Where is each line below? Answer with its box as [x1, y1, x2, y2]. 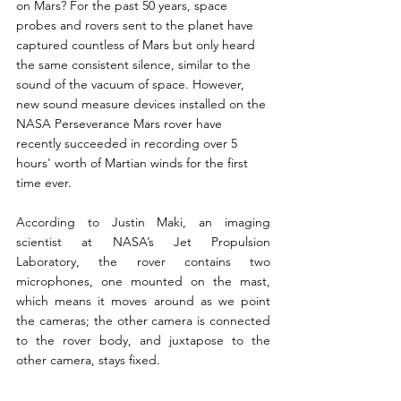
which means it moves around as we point [16, 293, 270, 310]
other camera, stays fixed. [16, 352, 164, 369]
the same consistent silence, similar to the [16, 56, 254, 73]
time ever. [16, 175, 79, 192]
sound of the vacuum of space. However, [16, 76, 248, 93]
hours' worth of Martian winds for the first [16, 155, 252, 172]
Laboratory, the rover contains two [16, 253, 270, 270]
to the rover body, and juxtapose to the [16, 332, 270, 349]
